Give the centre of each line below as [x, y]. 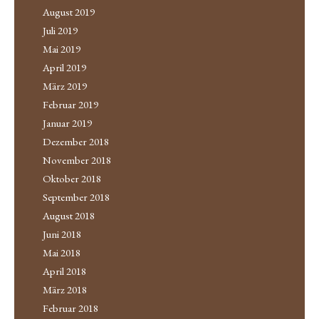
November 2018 [77, 159]
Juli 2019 [60, 30]
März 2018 [65, 289]
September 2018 [76, 197]
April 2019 [64, 67]
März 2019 [65, 85]
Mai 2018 [62, 252]
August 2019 [69, 11]
